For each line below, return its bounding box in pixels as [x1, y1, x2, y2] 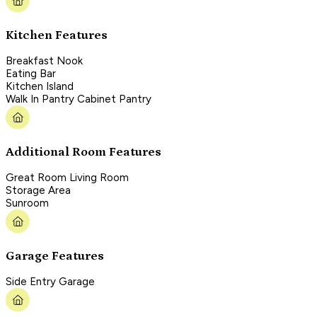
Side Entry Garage [6, 275, 95, 289]
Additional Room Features [6, 144, 161, 159]
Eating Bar [6, 67, 56, 81]
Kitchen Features [6, 28, 108, 42]
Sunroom [6, 197, 49, 210]
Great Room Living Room [6, 171, 129, 185]
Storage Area [6, 184, 71, 197]
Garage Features [6, 248, 104, 263]
